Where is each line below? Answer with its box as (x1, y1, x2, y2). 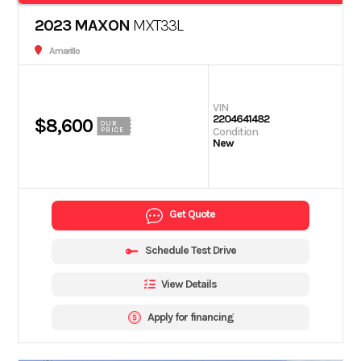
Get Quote (169, 207, 215, 222)
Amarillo (49, 44, 81, 56)
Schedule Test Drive (144, 243, 236, 257)
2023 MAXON (35, 15, 131, 35)
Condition (213, 124, 259, 139)
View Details (161, 276, 217, 291)
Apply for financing (147, 309, 234, 324)
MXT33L (130, 15, 184, 35)
